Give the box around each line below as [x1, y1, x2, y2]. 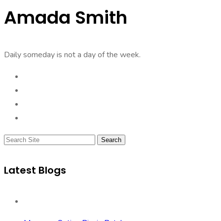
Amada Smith [4, 5, 127, 30]
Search [101, 136, 121, 144]
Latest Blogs [4, 163, 66, 178]
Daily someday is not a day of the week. [4, 49, 141, 60]
